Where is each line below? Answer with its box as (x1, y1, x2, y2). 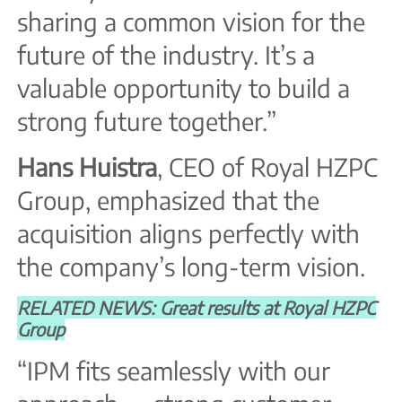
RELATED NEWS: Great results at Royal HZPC (17, 295, 376, 319)
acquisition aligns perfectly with (17, 218, 360, 249)
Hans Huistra (17, 152, 157, 183)
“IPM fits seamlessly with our (17, 354, 330, 386)
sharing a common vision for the (17, 5, 365, 37)
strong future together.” (17, 105, 276, 136)
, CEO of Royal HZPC (157, 152, 378, 183)
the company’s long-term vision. (17, 251, 365, 283)
